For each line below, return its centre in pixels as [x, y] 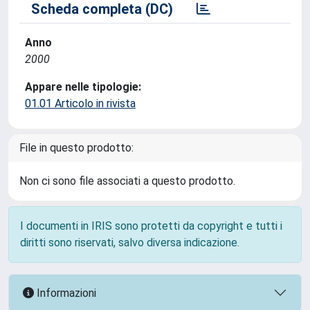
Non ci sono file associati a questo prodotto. [127, 181]
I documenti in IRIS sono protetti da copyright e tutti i [151, 226]
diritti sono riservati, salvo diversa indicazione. [130, 243]
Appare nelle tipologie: [83, 87]
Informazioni [65, 293]
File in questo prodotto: [76, 148]
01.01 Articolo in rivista [80, 103]
